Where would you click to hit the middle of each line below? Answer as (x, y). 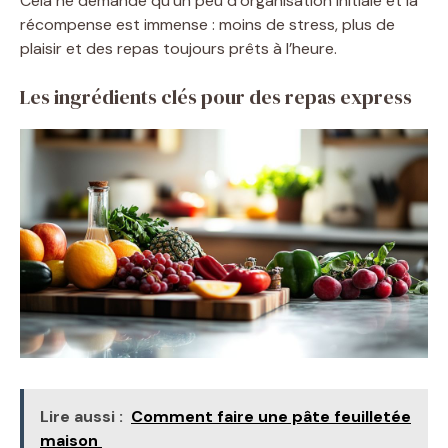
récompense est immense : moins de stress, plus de (207, 24)
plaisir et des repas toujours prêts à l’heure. (178, 48)
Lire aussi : (81, 416)
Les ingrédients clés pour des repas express (216, 96)
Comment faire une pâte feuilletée (271, 416)
